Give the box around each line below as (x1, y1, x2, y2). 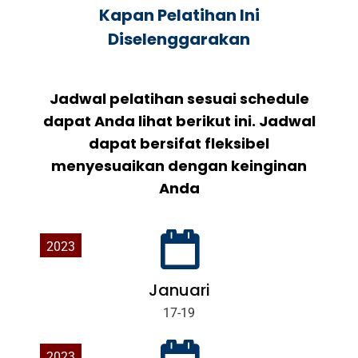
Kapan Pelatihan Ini (98, 4, 260, 27)
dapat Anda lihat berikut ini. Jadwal (42, 111, 316, 132)
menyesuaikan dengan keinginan (51, 156, 307, 177)
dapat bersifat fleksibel (89, 133, 269, 154)
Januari (148, 279, 210, 302)
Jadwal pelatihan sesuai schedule (49, 89, 309, 109)
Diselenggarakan (108, 28, 250, 51)
